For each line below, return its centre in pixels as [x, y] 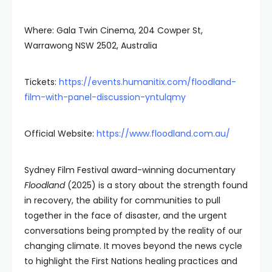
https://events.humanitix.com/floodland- [148, 82]
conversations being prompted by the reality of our [133, 231]
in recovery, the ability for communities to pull [122, 200]
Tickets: [42, 82]
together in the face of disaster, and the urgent [126, 216]
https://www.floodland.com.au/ [163, 134]
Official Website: [60, 134]
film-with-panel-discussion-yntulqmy [105, 97]
